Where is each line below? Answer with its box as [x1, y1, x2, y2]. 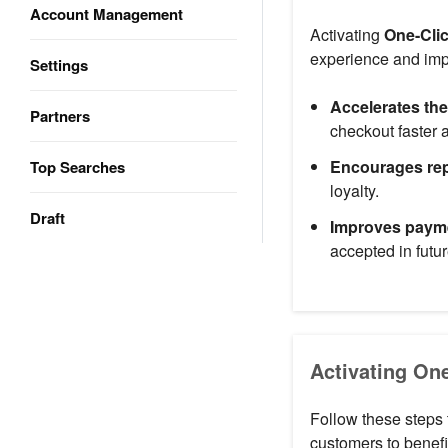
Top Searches [30, 156, 125, 178]
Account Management [30, 3, 183, 25]
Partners [30, 105, 90, 127]
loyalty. [329, 178, 379, 202]
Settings [30, 54, 88, 76]
